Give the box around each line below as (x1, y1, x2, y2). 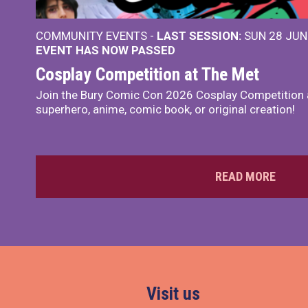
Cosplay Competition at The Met (36, 64, 259, 85)
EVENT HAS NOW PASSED (36, 43, 175, 57)
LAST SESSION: (157, 29, 241, 43)
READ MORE (215, 169, 276, 184)
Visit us (146, 283, 200, 304)
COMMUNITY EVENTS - (36, 29, 157, 43)
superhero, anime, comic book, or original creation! (36, 102, 295, 116)
